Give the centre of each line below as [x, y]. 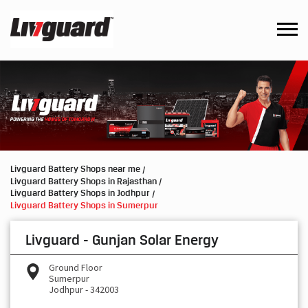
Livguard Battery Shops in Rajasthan [84, 180]
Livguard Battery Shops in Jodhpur [80, 193]
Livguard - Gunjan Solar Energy [122, 240]
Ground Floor [76, 267]
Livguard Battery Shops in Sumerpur [84, 205]
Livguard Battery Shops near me [75, 169]
